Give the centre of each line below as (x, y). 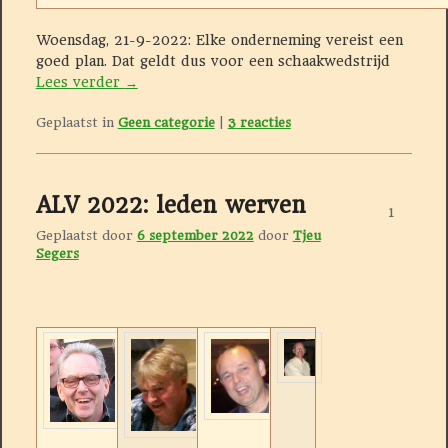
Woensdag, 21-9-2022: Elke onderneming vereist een (219, 39)
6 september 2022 (195, 236)
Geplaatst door (86, 236)
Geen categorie (166, 122)
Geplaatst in (74, 122)
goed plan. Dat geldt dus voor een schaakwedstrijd (212, 60)
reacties (263, 122)
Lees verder (80, 81)
